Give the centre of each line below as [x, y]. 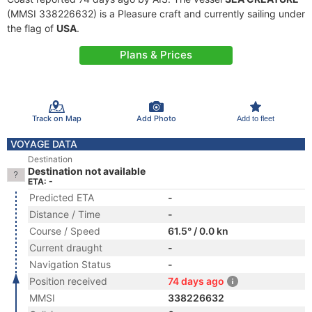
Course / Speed [65, 231]
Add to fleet [255, 118]
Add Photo [156, 118]
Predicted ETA [62, 197]
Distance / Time [65, 214]
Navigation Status [70, 264]
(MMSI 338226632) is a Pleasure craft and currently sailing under [156, 14]
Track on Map [56, 118]
